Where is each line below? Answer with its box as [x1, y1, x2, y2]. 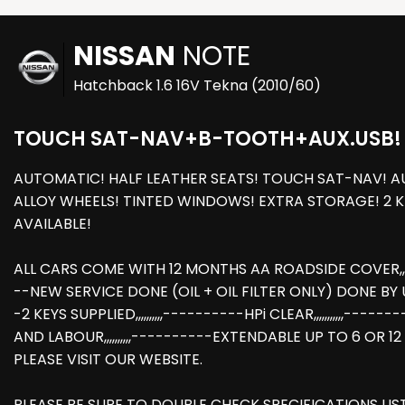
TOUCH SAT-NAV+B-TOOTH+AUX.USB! [14, 125, 401, 154]
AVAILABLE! [14, 213, 91, 235]
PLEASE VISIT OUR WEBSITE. [14, 349, 202, 371]
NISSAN [73, 37, 175, 76]
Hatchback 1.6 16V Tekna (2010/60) [73, 75, 321, 97]
